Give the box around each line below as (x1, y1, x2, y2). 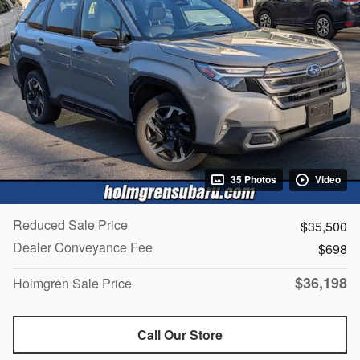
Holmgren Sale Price (13, 273, 132, 292)
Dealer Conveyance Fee (13, 237, 153, 256)
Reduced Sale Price (13, 215, 128, 234)
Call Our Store (137, 325, 223, 344)
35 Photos (231, 172, 276, 186)
